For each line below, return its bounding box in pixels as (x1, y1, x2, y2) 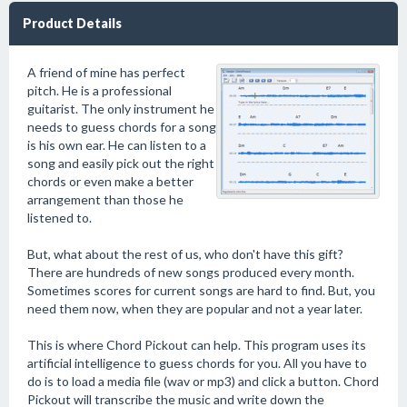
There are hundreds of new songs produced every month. (27, 264, 354, 280)
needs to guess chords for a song (27, 119, 216, 134)
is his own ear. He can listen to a (27, 137, 206, 153)
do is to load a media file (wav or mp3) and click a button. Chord (27, 373, 379, 389)
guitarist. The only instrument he (27, 101, 214, 116)
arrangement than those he (27, 192, 184, 207)
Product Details (23, 15, 122, 31)
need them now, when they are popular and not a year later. (27, 301, 362, 316)
